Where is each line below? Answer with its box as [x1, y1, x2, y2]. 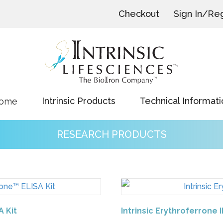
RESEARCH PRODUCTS [56, 128, 167, 140]
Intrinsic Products [42, 96, 115, 107]
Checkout [118, 8, 159, 19]
